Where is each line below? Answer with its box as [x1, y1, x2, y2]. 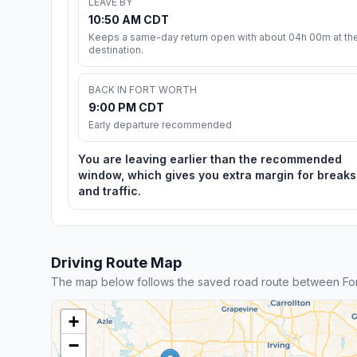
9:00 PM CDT [88, 100, 164, 114]
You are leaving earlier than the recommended [78, 151, 342, 166]
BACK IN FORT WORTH [88, 83, 197, 96]
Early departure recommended [88, 118, 232, 131]
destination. [88, 43, 143, 56]
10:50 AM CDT [88, 12, 169, 26]
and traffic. [78, 183, 141, 198]
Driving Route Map [51, 253, 182, 271]
